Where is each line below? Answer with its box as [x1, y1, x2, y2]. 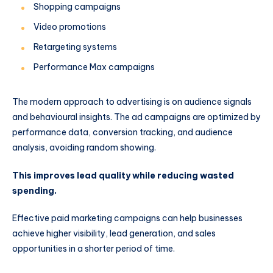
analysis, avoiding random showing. [12, 141, 158, 153]
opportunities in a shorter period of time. [12, 243, 177, 255]
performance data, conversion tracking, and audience [12, 126, 233, 138]
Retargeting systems [34, 41, 117, 52]
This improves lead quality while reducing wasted [12, 169, 234, 181]
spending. [12, 185, 57, 196]
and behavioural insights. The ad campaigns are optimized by [12, 111, 261, 122]
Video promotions [34, 21, 106, 32]
